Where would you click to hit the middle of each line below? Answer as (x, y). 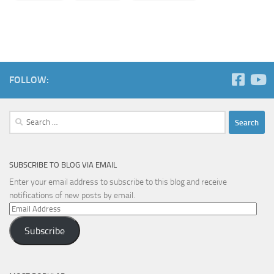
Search (21, 117)
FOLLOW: (29, 80)
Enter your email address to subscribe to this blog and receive (118, 182)
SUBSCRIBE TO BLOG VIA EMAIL (63, 165)
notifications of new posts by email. (72, 195)
